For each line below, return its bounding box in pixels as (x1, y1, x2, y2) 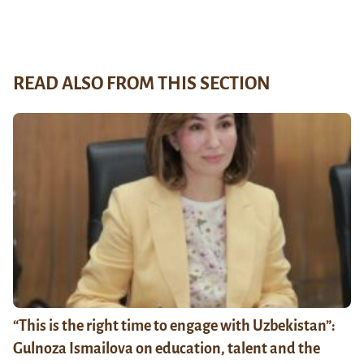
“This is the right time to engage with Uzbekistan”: (13, 317, 336, 334)
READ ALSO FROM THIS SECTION (13, 73, 271, 93)
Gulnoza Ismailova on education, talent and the (13, 340, 320, 357)
